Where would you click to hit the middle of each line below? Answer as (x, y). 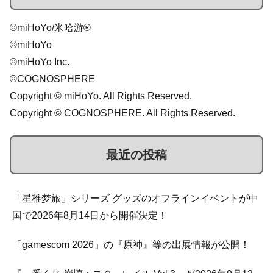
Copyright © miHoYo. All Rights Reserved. (101, 96)
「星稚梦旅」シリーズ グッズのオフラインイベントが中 (135, 199)
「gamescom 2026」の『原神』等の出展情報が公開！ (131, 245)
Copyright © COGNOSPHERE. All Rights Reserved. (122, 113)
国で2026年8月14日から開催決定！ (90, 216)
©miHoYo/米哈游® (50, 27)
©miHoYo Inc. (40, 62)
